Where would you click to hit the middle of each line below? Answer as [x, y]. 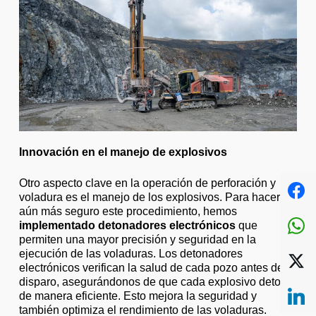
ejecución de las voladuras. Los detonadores [130, 254]
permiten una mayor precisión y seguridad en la [137, 240]
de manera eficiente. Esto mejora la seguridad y [138, 296]
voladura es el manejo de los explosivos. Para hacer [149, 197]
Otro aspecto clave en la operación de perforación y [147, 183]
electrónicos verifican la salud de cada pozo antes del [152, 268]
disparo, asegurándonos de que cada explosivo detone [156, 282]
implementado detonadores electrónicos [127, 226]
